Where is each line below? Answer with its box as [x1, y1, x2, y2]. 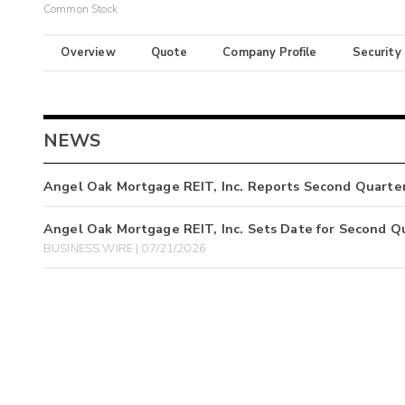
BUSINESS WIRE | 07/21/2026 [43, 240, 206, 257]
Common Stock [43, 2, 118, 17]
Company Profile [222, 44, 317, 61]
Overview [61, 44, 116, 61]
